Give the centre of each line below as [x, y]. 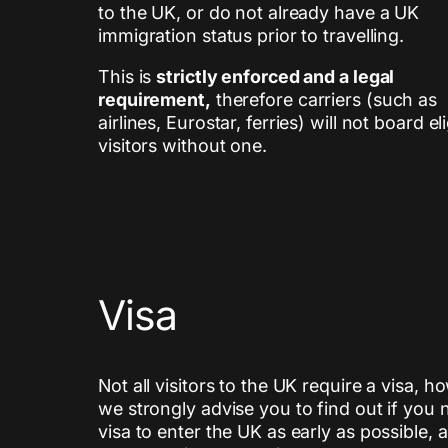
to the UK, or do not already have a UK [259, 13]
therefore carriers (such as [324, 100]
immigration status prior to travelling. [251, 36]
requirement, [154, 100]
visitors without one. [182, 146]
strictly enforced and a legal [275, 77]
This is [127, 77]
